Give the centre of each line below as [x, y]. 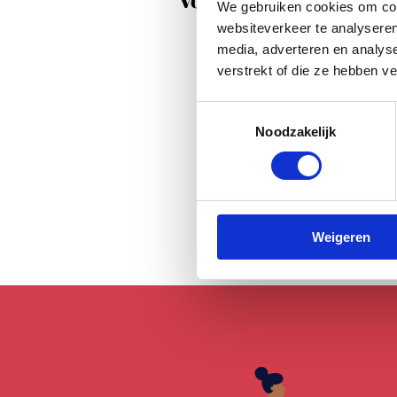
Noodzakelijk [296, 131]
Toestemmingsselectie [261, 112]
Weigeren [341, 237]
